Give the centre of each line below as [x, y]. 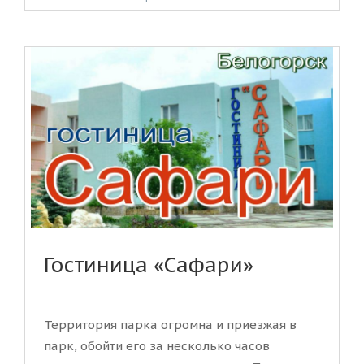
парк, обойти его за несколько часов [157, 346]
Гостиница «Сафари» [149, 265]
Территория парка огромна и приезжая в [170, 325]
